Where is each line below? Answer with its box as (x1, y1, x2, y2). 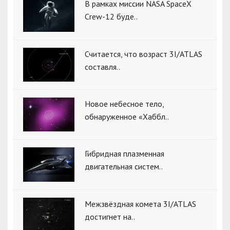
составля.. (85, 61, 120, 72)
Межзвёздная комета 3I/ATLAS (85, 198, 196, 209)
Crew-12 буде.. (85, 11, 138, 22)
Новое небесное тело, (85, 98, 164, 109)
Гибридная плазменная (85, 148, 164, 159)
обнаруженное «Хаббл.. (85, 111, 169, 122)
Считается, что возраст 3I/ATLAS (85, 48, 202, 59)
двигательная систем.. (85, 161, 163, 172)
